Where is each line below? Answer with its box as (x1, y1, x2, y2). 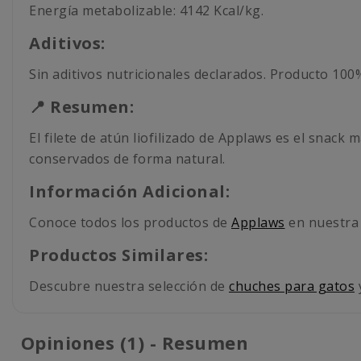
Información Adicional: (29, 180, 230, 203)
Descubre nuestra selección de (29, 277, 229, 296)
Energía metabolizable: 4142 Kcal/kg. (29, 2, 263, 20)
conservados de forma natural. (29, 150, 226, 168)
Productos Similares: (29, 244, 208, 267)
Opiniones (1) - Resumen (15, 330, 259, 355)
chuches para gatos (229, 277, 355, 296)
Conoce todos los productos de (29, 214, 231, 232)
